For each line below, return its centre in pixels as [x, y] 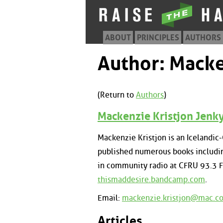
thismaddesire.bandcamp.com [151, 179]
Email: [110, 198]
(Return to [117, 95]
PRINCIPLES [158, 38]
